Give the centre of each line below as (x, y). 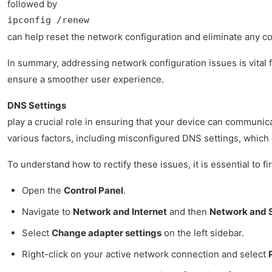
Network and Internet (120, 212)
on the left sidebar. (203, 233)
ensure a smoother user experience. (86, 80)
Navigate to (47, 212)
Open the (43, 191)
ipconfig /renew (48, 20)
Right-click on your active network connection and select (145, 254)
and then (188, 212)
